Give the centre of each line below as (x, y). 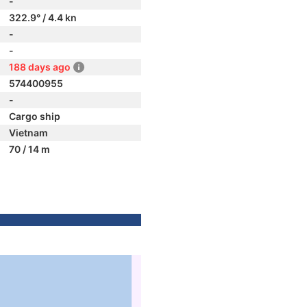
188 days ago (40, 67)
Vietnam (28, 133)
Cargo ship (35, 116)
